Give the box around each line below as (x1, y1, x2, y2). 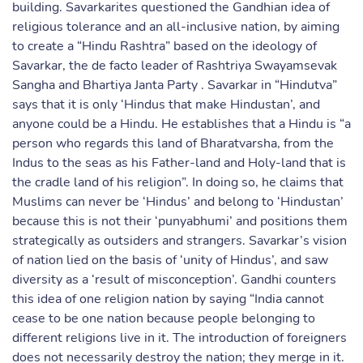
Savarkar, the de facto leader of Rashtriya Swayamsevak (12, 57, 337, 75)
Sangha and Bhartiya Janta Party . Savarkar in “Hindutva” (12, 76, 337, 94)
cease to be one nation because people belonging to (12, 310, 315, 327)
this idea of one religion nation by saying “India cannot (12, 290, 324, 308)
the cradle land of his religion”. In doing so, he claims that (12, 173, 344, 191)
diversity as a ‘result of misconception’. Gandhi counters (12, 271, 336, 288)
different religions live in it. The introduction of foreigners (12, 329, 347, 347)
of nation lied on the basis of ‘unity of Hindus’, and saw (12, 251, 328, 269)
